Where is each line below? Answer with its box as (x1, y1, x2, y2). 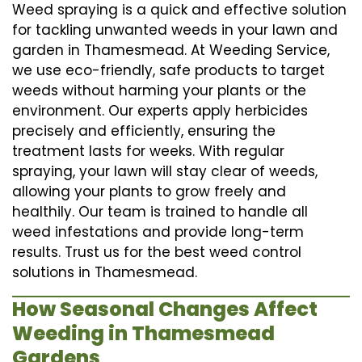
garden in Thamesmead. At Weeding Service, (12, 40, 330, 60)
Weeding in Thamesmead (12, 319, 275, 347)
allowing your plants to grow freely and (12, 181, 286, 201)
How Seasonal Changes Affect (12, 295, 318, 322)
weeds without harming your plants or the (12, 80, 306, 100)
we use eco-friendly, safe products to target (12, 60, 325, 80)
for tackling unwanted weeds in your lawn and (12, 19, 338, 40)
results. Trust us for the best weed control (12, 242, 301, 262)
